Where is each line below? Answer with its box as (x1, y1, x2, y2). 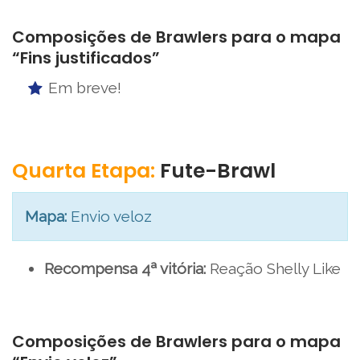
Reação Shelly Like (206, 260, 341, 278)
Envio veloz (67, 207, 152, 226)
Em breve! (48, 79, 121, 97)
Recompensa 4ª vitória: (44, 260, 206, 278)
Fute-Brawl (155, 157, 276, 186)
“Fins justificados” (12, 47, 160, 70)
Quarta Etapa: (12, 157, 155, 186)
